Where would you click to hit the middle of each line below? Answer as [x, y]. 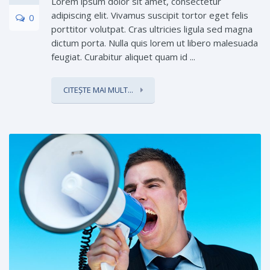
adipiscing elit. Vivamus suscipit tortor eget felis [150, 15]
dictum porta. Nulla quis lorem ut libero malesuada [155, 42]
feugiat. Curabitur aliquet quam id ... [123, 56]
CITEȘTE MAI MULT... [99, 89]
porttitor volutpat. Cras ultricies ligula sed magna [152, 29]
